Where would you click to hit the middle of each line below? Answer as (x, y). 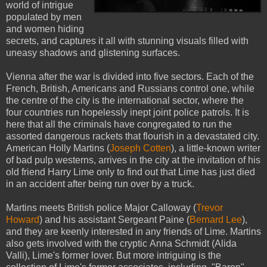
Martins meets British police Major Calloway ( (101, 207)
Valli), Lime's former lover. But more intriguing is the (114, 255)
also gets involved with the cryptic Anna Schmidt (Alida (121, 243)
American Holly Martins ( (58, 148)
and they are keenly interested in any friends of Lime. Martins (133, 231)
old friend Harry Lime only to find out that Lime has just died (131, 172)
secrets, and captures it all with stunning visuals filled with (127, 41)
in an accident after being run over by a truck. (100, 184)
